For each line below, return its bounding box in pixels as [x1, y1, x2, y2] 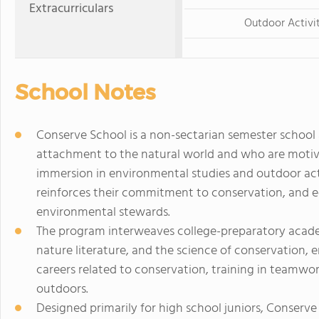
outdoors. [36, 278, 88, 300]
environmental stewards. [36, 202, 170, 223]
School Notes [15, 78, 155, 105]
